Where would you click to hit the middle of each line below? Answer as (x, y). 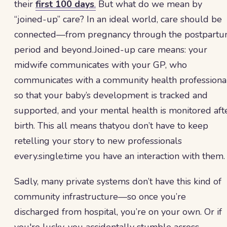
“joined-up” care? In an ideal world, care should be (118, 19)
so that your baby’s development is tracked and (111, 95)
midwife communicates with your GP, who (101, 65)
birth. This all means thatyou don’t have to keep (111, 126)
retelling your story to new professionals (98, 141)
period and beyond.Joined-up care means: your (111, 50)
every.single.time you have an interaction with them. (120, 156)
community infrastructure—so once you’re (100, 197)
